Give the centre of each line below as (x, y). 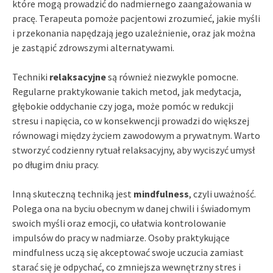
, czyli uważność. (222, 193)
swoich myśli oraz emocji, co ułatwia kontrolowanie (119, 223)
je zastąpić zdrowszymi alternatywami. (93, 47)
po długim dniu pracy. (55, 164)
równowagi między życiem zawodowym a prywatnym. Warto (136, 135)
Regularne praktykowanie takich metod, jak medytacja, (127, 91)
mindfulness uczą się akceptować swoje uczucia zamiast (128, 252)
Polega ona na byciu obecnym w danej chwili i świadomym (131, 208)
